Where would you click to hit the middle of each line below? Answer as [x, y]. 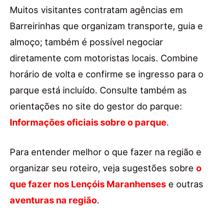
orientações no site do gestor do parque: [96, 106]
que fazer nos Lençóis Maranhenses [88, 184]
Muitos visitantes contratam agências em [96, 9]
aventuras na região [53, 200]
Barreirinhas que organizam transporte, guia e [106, 26]
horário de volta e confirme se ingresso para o [107, 74]
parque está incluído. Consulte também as [98, 90]
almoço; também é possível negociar [86, 42]
